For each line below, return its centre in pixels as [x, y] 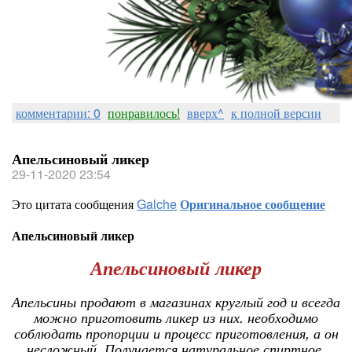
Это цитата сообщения [74, 204]
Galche [157, 204]
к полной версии [276, 113]
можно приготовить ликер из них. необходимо [176, 317]
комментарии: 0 [58, 113]
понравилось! [144, 113]
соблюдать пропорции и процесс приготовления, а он [176, 333]
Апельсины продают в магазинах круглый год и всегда [176, 301]
